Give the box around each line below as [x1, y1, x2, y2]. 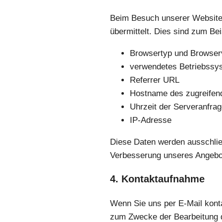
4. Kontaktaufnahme [110, 173, 205, 185]
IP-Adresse [130, 115, 171, 125]
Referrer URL [130, 75, 179, 85]
